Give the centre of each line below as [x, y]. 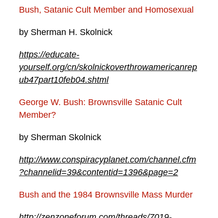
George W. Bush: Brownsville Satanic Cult [100, 102]
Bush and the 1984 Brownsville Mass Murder [106, 195]
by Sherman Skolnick [60, 137]
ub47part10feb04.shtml [64, 80]
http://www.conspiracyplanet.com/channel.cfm [108, 160]
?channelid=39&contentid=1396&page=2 [99, 173]
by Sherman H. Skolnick [66, 32]
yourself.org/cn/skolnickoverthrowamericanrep [108, 67]
